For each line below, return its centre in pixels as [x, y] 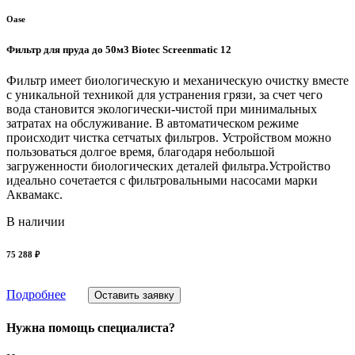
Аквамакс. [34, 195]
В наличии [36, 222]
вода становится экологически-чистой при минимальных [162, 109]
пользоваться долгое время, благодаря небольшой [141, 152]
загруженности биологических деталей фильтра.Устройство [168, 166]
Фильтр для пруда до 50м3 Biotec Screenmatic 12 [119, 50]
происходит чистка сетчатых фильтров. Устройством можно [169, 138]
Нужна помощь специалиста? [91, 327]
